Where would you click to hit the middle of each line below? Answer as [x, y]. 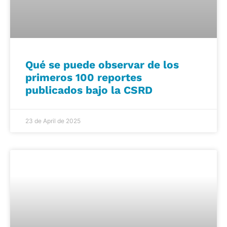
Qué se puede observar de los [102, 64]
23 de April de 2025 [53, 121]
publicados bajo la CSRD [89, 90]
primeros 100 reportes [84, 77]
